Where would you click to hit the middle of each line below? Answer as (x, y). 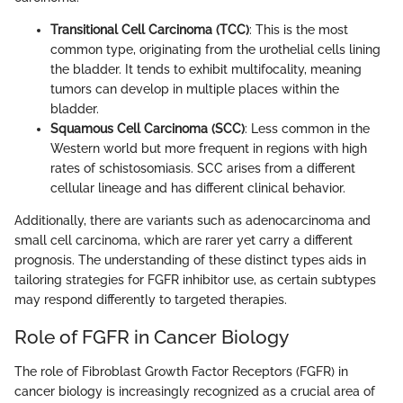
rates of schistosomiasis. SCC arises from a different (203, 169)
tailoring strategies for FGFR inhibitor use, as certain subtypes (195, 280)
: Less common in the (307, 129)
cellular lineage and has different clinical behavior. (198, 188)
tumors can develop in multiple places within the (195, 90)
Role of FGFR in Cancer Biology (152, 337)
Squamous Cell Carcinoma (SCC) (148, 129)
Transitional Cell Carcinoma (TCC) (150, 30)
